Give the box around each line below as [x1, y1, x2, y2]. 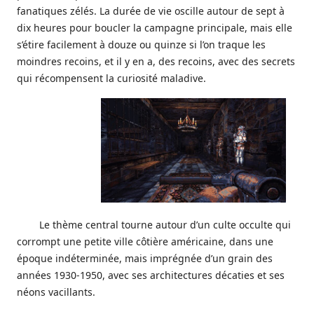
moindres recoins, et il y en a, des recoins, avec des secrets [17, 55, 295, 68]
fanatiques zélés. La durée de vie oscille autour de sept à [17, 4, 285, 18]
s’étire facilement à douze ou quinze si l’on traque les [17, 38, 266, 51]
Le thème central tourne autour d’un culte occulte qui [39, 217, 291, 231]
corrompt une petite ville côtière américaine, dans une [17, 234, 273, 248]
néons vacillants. [17, 285, 95, 299]
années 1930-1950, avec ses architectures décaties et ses [17, 268, 285, 282]
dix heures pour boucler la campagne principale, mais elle [17, 21, 292, 34]
